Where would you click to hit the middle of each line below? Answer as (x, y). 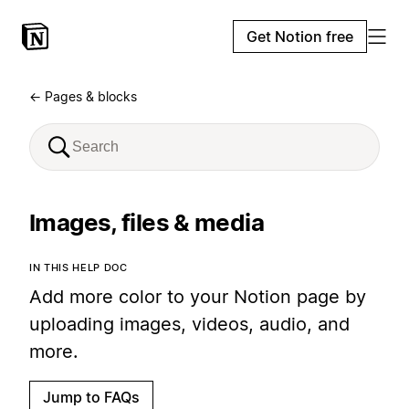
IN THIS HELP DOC (79, 267)
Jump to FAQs (91, 397)
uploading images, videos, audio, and (189, 324)
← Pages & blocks (83, 96)
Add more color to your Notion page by (198, 297)
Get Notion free (300, 37)
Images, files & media (147, 222)
